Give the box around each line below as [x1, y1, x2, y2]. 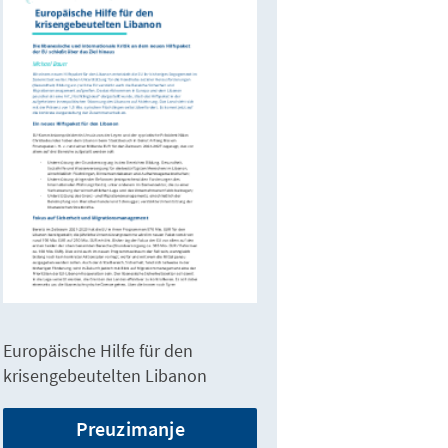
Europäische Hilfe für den [3, 339, 194, 363]
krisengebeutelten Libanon [3, 364, 208, 388]
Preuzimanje [75, 416, 185, 442]
